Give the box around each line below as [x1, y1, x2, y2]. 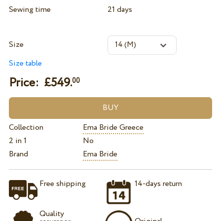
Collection [8, 122, 43, 134]
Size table [8, 58, 42, 70]
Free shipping [39, 178, 86, 189]
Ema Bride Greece [82, 122, 144, 134]
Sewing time [8, 4, 51, 16]
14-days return [135, 178, 183, 189]
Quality [39, 208, 64, 220]
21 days [107, 4, 132, 16]
